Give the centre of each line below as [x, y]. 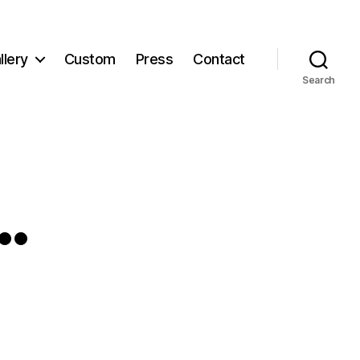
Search [319, 80]
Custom [90, 59]
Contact [219, 59]
